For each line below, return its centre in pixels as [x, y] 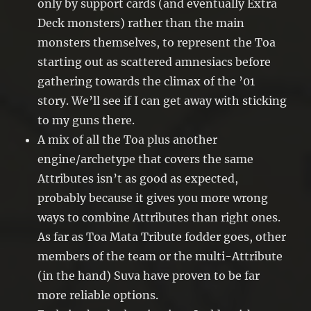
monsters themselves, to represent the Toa [157, 43]
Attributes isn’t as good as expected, [138, 179]
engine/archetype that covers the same [146, 159]
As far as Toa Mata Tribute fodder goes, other [162, 237]
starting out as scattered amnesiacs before [154, 62]
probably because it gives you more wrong [153, 198]
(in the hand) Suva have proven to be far [149, 276]
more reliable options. [98, 295]
